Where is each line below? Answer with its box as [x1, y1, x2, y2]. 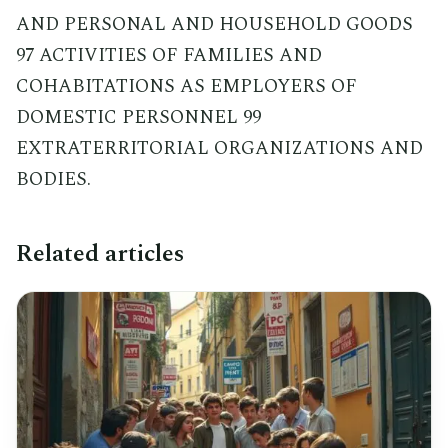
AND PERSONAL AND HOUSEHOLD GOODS [16, 9, 413, 39]
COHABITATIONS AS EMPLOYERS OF [16, 71, 357, 101]
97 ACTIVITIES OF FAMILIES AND [16, 40, 322, 70]
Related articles [16, 235, 184, 272]
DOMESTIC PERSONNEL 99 [16, 102, 261, 132]
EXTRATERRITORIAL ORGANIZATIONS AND [16, 133, 423, 163]
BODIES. [16, 164, 91, 194]
